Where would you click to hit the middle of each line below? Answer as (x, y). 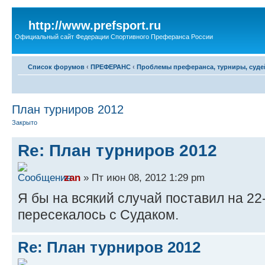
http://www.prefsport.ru (95, 25)
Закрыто (25, 122)
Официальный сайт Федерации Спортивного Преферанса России (114, 37)
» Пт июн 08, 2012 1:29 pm (143, 177)
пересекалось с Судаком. (98, 214)
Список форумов (56, 67)
